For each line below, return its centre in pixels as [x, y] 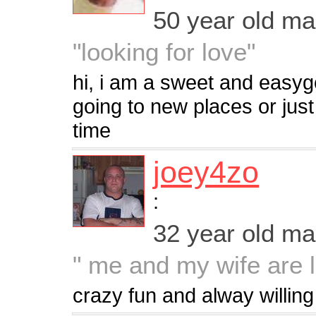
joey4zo [206, 172]
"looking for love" [164, 52]
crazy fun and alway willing [194, 296]
